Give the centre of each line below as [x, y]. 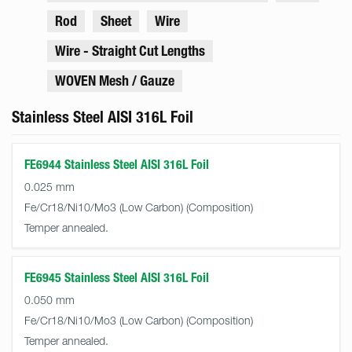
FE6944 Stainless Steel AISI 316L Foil [117, 165]
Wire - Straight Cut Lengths [130, 51]
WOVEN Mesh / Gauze [115, 81]
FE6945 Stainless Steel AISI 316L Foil [117, 278]
